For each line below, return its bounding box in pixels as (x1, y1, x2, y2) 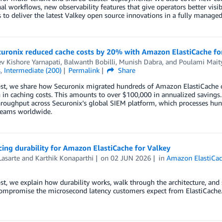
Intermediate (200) (3, 66, 61, 74)
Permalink (68, 66, 100, 74)
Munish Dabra (118, 57, 162, 66)
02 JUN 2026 (111, 154, 152, 162)
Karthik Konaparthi (35, 154, 94, 162)
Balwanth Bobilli (63, 57, 115, 66)
